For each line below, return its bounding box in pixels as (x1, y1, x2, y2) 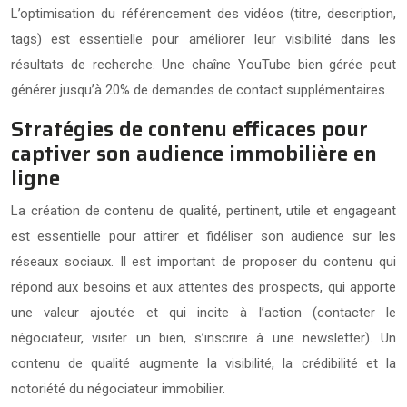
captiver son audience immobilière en (11, 136, 377, 170)
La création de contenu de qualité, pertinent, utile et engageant (11, 202, 396, 219)
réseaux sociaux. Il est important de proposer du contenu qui (11, 253, 396, 270)
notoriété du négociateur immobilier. (11, 380, 225, 397)
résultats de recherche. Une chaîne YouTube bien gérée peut (11, 55, 396, 73)
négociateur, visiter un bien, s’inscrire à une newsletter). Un (11, 329, 396, 346)
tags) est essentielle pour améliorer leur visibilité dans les (11, 30, 396, 47)
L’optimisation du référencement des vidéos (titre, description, (11, 5, 396, 22)
